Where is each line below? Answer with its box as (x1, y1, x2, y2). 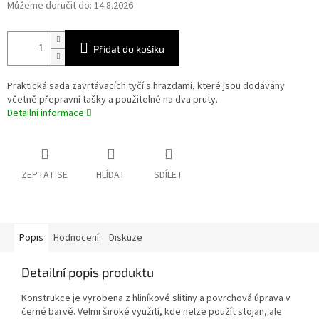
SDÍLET (154, 168, 183, 183)
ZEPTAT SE (21, 168, 68, 183)
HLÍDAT (96, 168, 125, 183)
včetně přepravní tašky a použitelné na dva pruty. (7, 93, 218, 108)
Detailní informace (7, 106, 84, 121)
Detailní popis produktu (21, 264, 154, 281)
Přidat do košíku (93, 43, 164, 56)
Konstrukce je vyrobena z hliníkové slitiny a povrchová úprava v (21, 291, 291, 306)
